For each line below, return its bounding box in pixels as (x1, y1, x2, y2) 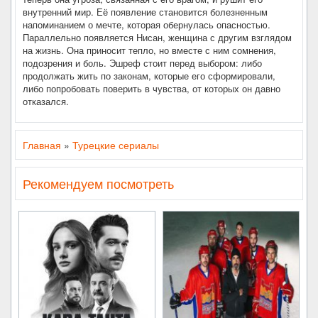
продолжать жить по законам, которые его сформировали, (23, 69, 275, 82)
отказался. (23, 94, 69, 108)
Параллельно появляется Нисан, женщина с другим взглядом (23, 31, 292, 44)
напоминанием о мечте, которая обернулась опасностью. (23, 18, 270, 31)
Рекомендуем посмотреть (23, 174, 174, 192)
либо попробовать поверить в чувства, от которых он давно (23, 82, 280, 95)
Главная (23, 138, 61, 152)
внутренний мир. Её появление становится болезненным (23, 5, 268, 18)
